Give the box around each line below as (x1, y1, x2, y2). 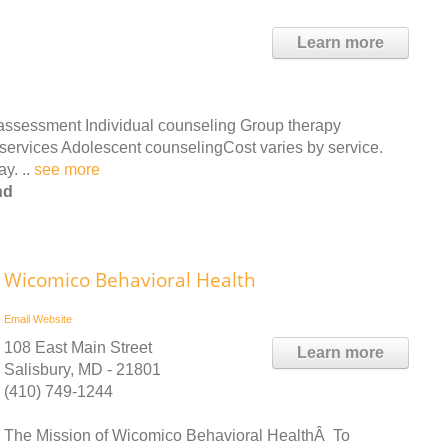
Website (33, 312, 72, 325)
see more (34, 160, 100, 178)
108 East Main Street (4, 338, 152, 356)
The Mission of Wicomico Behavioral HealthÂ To (4, 426, 350, 444)
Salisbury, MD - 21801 (4, 360, 161, 378)
